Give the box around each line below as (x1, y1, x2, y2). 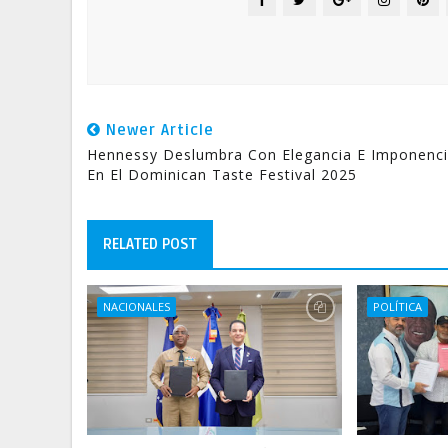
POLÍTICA (373, 299, 423, 314)
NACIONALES (103, 299, 170, 314)
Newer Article (101, 121, 214, 139)
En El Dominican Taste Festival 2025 (87, 165, 357, 184)
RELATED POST (103, 235, 197, 253)
